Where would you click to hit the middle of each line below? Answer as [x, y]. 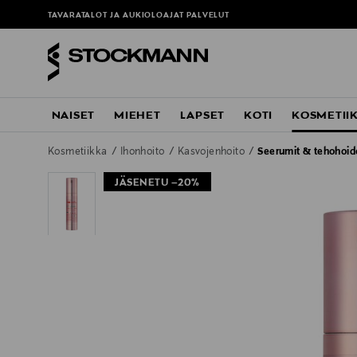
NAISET [73, 116]
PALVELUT [208, 16]
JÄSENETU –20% [157, 184]
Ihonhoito [143, 153]
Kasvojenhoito [212, 153]
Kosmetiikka [79, 153]
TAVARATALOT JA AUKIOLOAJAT [117, 16]
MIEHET [137, 116]
